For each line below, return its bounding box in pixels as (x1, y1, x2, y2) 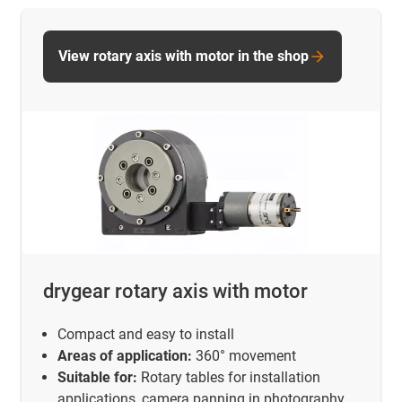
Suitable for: (57, 368, 137, 386)
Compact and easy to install (57, 325, 234, 343)
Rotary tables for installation (137, 368, 320, 386)
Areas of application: (57, 346, 192, 364)
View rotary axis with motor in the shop (58, 48, 309, 66)
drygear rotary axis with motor (43, 280, 308, 303)
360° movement (192, 346, 296, 364)
